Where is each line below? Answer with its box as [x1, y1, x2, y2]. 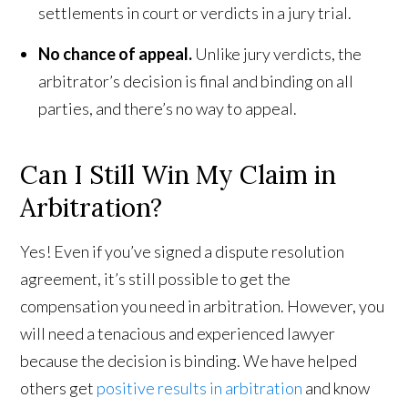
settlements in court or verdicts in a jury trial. [38, 3, 352, 24]
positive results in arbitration [97, 378, 303, 399]
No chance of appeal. [38, 44, 193, 65]
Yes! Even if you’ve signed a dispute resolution [20, 241, 345, 262]
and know [302, 378, 371, 399]
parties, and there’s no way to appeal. [38, 98, 298, 119]
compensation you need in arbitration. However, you [20, 296, 385, 317]
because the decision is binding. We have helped [20, 351, 358, 372]
